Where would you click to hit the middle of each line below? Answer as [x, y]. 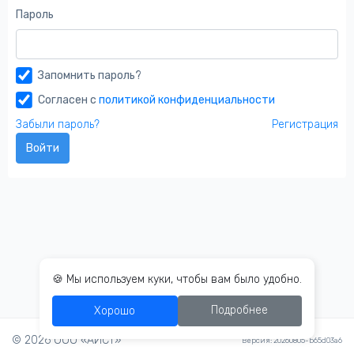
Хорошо [115, 311]
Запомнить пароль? [90, 75]
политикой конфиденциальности [187, 100]
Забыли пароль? [58, 124]
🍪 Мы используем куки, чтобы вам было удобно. [177, 279]
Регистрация [305, 124]
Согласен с [68, 100]
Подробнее [240, 310]
